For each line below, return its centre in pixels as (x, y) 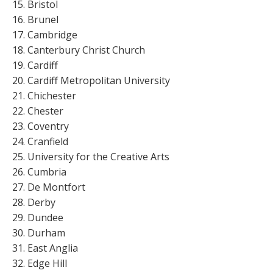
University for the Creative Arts (98, 156)
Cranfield (48, 141)
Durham (46, 232)
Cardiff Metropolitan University (98, 80)
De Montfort (56, 187)
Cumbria (47, 172)
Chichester (51, 95)
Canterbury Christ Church (86, 50)
